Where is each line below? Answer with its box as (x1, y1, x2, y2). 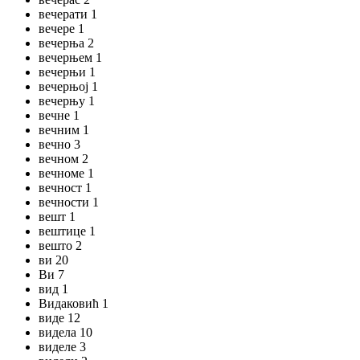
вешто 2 (39, 239, 82, 252)
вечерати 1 (39, 7, 97, 21)
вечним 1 (39, 123, 89, 137)
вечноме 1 (39, 166, 94, 180)
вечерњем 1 (39, 51, 102, 64)
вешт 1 (39, 210, 76, 223)
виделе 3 (39, 340, 86, 354)
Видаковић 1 (39, 297, 108, 310)
